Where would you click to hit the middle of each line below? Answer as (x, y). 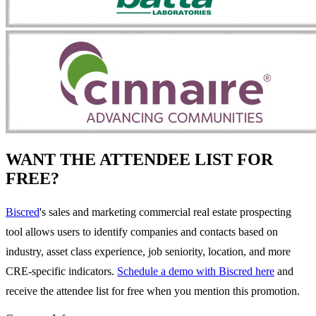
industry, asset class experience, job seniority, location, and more (148, 251)
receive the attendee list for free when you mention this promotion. (153, 291)
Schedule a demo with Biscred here (196, 271)
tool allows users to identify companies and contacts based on (142, 231)
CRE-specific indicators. (61, 271)
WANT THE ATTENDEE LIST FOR (139, 159)
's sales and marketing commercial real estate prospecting (165, 212)
